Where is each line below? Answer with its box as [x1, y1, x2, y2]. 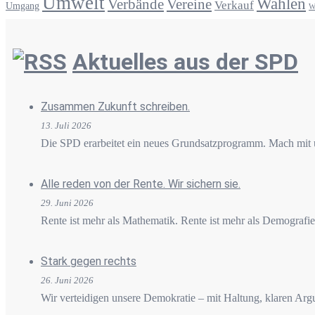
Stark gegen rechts [41, 254, 136, 268]
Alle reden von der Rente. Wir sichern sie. [41, 176, 240, 191]
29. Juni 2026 [41, 197, 94, 208]
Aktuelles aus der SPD [72, 48, 298, 75]
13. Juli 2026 [41, 120, 91, 131]
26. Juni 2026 [41, 274, 94, 285]
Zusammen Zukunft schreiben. [41, 99, 190, 113]
